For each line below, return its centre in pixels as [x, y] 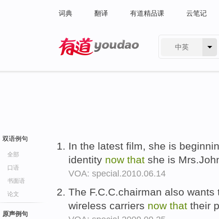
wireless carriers [108, 205]
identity [87, 160]
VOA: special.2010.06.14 [117, 174]
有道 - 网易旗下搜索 [89, 62]
